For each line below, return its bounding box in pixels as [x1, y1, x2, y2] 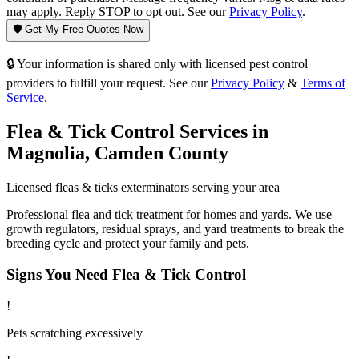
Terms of [301, 76, 345, 91]
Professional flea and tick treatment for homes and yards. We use [6, 208, 332, 222]
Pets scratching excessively [6, 325, 143, 340]
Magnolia [6, 143, 85, 164]
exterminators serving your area [118, 180, 280, 195]
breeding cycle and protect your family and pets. [6, 236, 249, 251]
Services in [175, 121, 268, 143]
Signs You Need [6, 265, 112, 283]
